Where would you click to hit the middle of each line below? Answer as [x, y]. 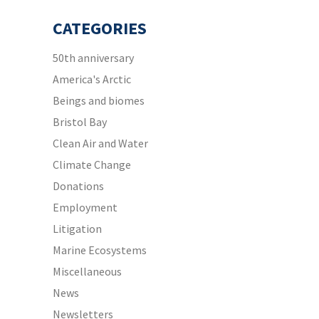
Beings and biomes [99, 100]
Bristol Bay [80, 121]
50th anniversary [93, 57]
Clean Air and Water [100, 143]
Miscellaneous [87, 271]
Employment [85, 207]
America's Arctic [92, 79]
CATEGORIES [100, 28]
